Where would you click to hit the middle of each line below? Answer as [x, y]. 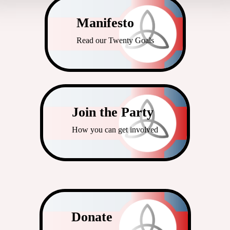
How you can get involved [115, 129]
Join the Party [113, 112]
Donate [92, 217]
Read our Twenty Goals [115, 40]
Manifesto [105, 23]
